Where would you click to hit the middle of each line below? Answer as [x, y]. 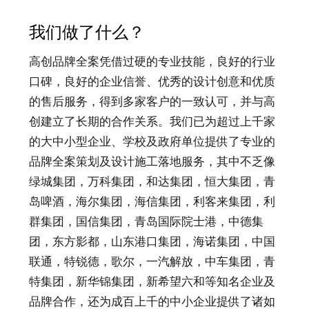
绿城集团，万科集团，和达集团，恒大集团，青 [152, 182]
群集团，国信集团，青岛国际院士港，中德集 [146, 222]
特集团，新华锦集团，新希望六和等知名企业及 [152, 282]
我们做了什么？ [87, 33]
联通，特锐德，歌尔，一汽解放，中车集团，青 [152, 262]
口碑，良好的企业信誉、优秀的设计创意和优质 [152, 82]
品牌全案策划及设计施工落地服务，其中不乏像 [152, 162]
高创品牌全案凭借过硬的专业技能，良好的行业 [152, 62]
